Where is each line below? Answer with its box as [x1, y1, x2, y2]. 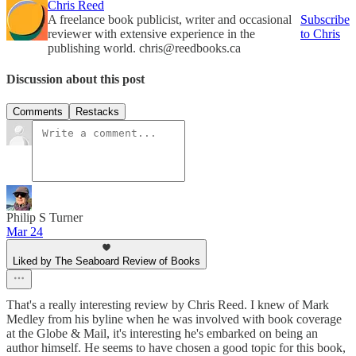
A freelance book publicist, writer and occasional [48, 12, 292, 26]
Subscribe [300, 12, 350, 26]
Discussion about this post [6, 72, 145, 86]
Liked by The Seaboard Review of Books [13, 255, 200, 268]
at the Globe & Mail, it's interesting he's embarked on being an [6, 327, 318, 341]
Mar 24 [6, 225, 43, 239]
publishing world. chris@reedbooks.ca [48, 41, 241, 55]
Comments [13, 106, 63, 118]
